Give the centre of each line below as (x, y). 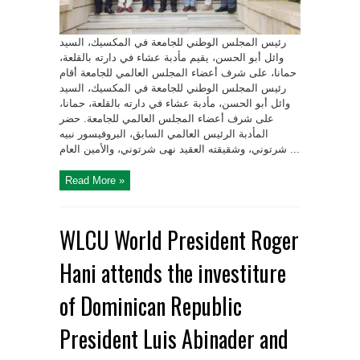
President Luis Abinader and (174, 339)
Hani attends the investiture (173, 273)
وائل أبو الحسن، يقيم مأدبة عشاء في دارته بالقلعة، (172, 58)
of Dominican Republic (151, 306)
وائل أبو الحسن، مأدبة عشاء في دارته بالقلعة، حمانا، (175, 104)
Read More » (95, 181)
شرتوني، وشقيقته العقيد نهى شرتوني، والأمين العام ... (293, 149)
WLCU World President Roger (179, 240)
